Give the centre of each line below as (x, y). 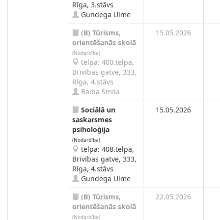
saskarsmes (92, 120)
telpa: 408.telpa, (107, 149)
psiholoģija (91, 129)
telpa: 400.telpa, (107, 62)
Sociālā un (98, 110)
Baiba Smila (99, 92)
